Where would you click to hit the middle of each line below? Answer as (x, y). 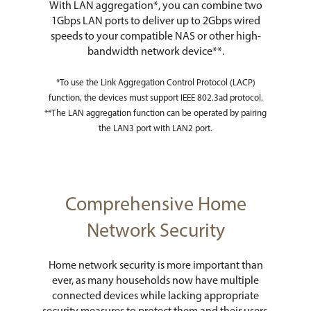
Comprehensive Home (155, 206)
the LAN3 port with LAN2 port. (155, 129)
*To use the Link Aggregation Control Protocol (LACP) (155, 83)
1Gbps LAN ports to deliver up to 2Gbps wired (155, 22)
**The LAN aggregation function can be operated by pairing (155, 114)
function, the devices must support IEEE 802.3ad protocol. (155, 99)
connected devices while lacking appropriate (155, 296)
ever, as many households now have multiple (155, 281)
